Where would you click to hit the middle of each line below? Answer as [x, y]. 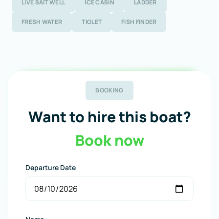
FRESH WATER [42, 22]
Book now [109, 140]
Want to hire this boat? [109, 117]
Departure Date [51, 167]
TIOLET [92, 22]
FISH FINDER [139, 22]
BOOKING [109, 90]
